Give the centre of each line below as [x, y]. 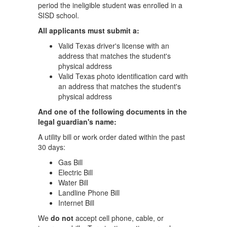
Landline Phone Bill [89, 193]
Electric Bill [75, 172]
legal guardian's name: [77, 122]
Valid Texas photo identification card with [123, 76]
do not [62, 218]
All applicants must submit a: [89, 30]
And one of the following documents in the [112, 111]
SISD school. [59, 15]
